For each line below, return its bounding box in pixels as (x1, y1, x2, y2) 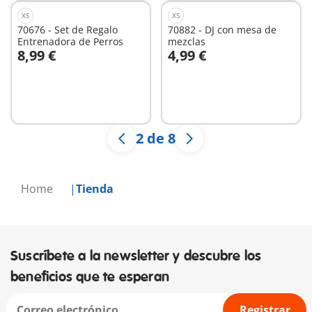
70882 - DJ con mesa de (167, 23, 276, 36)
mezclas (167, 35, 205, 48)
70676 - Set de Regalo (17, 23, 118, 36)
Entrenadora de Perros (17, 35, 123, 48)
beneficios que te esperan (10, 268, 169, 286)
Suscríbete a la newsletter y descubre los (10, 247, 262, 265)
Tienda (76, 181, 114, 196)
